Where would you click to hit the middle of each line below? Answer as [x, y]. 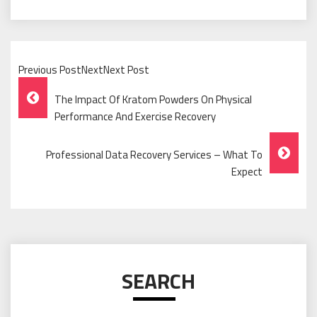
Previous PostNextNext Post [84, 69]
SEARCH [158, 281]
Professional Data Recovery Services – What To [154, 154]
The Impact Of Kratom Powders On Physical [153, 99]
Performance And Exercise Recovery [135, 116]
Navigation [68, 123]
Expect [247, 171]
